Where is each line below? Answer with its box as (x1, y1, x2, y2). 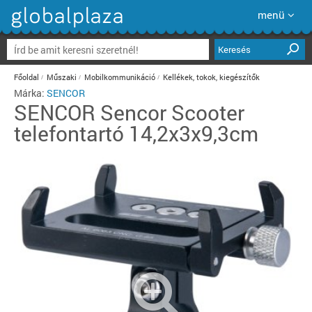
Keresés (218, 43, 251, 56)
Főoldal (14, 72, 39, 82)
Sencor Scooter (100, 99, 244, 126)
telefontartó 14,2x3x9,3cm (14, 120, 258, 147)
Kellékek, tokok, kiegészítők (163, 72, 260, 82)
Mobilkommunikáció (84, 72, 155, 82)
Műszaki (47, 72, 77, 82)
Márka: (14, 86, 47, 100)
